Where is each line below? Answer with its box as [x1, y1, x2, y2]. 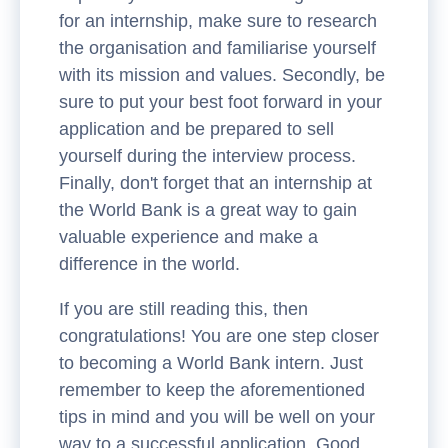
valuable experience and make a [59, 226, 318, 247]
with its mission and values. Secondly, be [59, 64, 385, 85]
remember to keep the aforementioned [59, 379, 365, 400]
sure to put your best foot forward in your [59, 91, 382, 112]
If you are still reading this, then [59, 298, 308, 319]
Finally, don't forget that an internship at [59, 172, 372, 193]
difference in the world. [59, 253, 240, 274]
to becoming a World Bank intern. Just [59, 352, 363, 373]
